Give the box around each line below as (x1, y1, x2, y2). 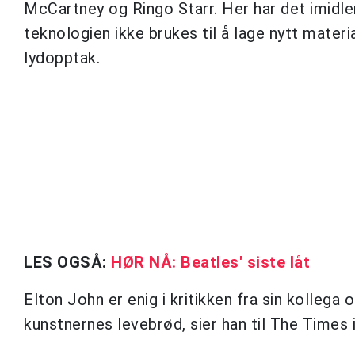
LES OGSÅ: (24, 252, 111, 272)
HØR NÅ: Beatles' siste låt (111, 252, 310, 272)
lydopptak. (24, 48, 100, 67)
